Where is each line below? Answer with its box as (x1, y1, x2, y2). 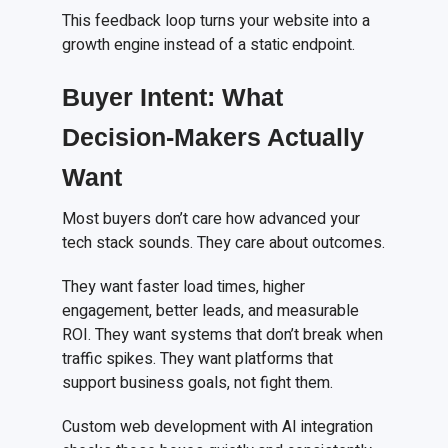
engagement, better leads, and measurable (62, 299, 360, 324)
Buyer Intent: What (62, 83, 284, 112)
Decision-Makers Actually (62, 123, 365, 152)
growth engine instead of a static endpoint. (62, 33, 356, 58)
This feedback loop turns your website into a (62, 9, 371, 34)
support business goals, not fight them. (62, 371, 334, 396)
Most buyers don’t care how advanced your (62, 207, 361, 232)
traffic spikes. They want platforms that (62, 347, 334, 372)
